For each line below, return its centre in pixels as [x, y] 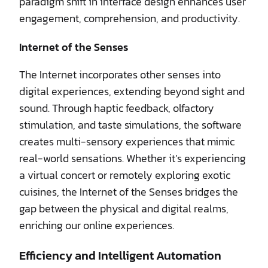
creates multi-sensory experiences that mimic [127, 141]
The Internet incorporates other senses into [120, 74]
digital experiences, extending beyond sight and [132, 91]
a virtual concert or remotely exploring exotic [125, 175]
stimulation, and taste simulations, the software [130, 124]
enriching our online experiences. [97, 225]
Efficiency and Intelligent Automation [120, 255]
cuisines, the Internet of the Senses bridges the [129, 191]
